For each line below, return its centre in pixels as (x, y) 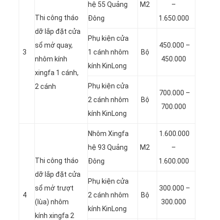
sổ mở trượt (54, 188)
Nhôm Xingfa (108, 133)
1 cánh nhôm (108, 52)
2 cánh (45, 86)
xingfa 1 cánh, (57, 72)
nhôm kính (51, 59)
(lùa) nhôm (52, 202)
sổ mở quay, (54, 45)
